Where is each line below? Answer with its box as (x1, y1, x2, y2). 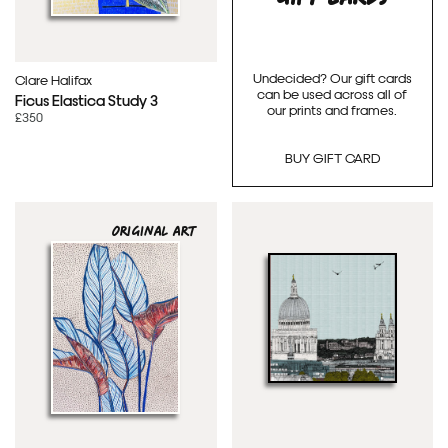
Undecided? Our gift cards (252, 68, 412, 86)
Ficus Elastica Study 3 (15, 90, 158, 110)
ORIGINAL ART (111, 223, 197, 241)
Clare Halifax (15, 71, 92, 89)
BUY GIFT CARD (284, 149, 380, 167)
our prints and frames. (267, 100, 398, 118)
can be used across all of (257, 84, 408, 102)
